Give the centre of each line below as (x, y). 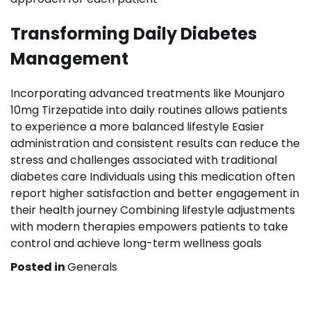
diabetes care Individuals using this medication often (153, 176)
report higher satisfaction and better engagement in (155, 193)
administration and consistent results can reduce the (155, 143)
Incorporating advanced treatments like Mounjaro (148, 93)
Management (69, 58)
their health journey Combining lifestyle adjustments (153, 210)
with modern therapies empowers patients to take (149, 226)
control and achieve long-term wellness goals (136, 243)
